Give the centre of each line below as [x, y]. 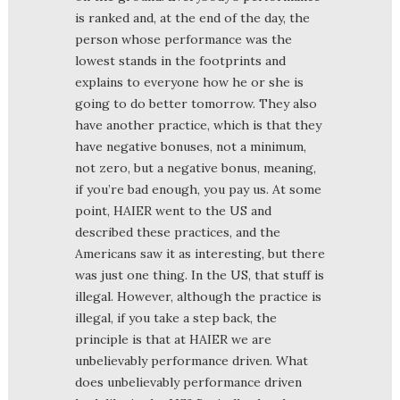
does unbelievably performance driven [188, 382]
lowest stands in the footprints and [180, 60]
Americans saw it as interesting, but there [200, 253]
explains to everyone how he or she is [189, 82]
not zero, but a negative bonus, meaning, [196, 167]
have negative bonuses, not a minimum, [191, 146]
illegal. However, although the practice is [198, 296]
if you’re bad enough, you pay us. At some [198, 189]
